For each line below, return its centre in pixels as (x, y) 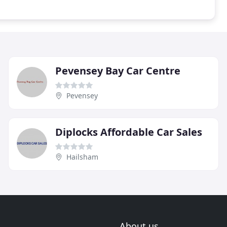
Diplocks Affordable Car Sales (129, 132)
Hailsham (82, 157)
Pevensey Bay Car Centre (118, 70)
